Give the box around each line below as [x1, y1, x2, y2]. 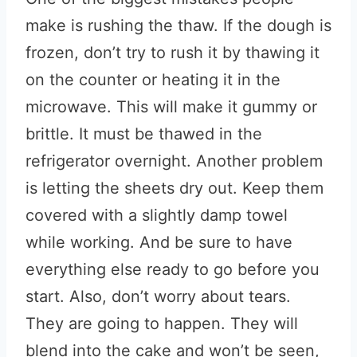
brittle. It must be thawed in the [25, 124, 262, 143]
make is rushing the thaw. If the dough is [25, 16, 331, 35]
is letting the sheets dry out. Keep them [25, 178, 324, 198]
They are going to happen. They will [25, 314, 298, 333]
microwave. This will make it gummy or [25, 97, 317, 116]
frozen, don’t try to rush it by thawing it [25, 43, 320, 62]
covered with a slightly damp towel [25, 206, 288, 225]
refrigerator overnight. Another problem [25, 151, 323, 171]
